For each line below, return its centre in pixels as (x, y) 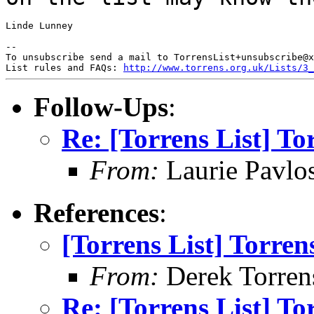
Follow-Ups (101, 107)
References (96, 212)
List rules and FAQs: (64, 67)
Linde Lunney (39, 25)
